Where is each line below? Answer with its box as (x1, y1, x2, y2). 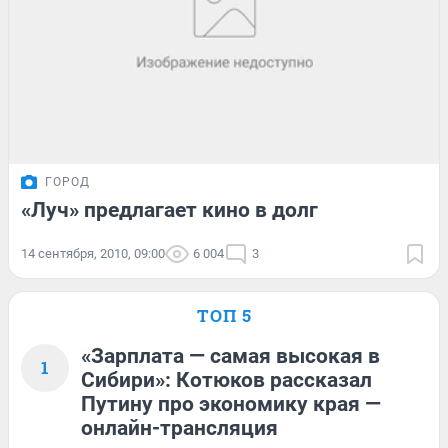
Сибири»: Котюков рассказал (81, 367, 372, 392)
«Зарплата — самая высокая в (81, 343, 380, 368)
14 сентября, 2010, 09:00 (21, 245, 165, 261)
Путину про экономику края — (81, 391, 381, 416)
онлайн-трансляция (81, 415, 278, 440)
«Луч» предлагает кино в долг (21, 197, 318, 222)
